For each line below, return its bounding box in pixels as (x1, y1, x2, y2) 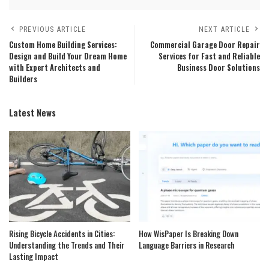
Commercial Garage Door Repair (150, 39, 260, 50)
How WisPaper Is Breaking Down (139, 227, 238, 240)
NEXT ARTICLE (198, 25, 250, 34)
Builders (9, 73, 37, 85)
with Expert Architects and (9, 62, 100, 73)
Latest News (9, 106, 56, 119)
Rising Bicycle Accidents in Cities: (9, 227, 115, 240)
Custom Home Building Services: (9, 39, 117, 50)
